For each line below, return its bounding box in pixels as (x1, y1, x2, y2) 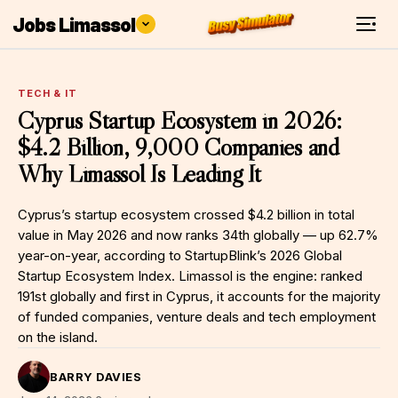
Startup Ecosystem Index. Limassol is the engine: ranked (18, 267, 362, 284)
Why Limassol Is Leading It (18, 158, 261, 188)
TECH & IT (18, 87, 77, 99)
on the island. (18, 329, 98, 346)
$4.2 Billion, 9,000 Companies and (18, 131, 339, 162)
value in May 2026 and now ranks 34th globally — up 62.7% (18, 227, 378, 243)
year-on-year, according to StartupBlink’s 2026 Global (18, 247, 342, 264)
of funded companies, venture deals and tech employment (18, 308, 376, 325)
